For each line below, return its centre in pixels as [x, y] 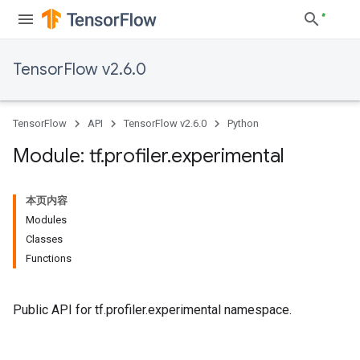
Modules [46, 220]
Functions [49, 258]
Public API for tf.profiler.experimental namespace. [152, 310]
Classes [44, 239]
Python [243, 123]
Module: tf [57, 156]
